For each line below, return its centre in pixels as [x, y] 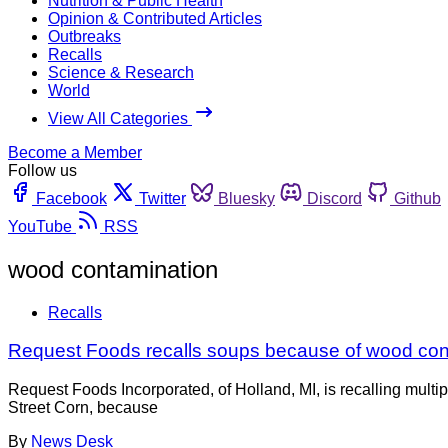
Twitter [162, 198]
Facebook [71, 198]
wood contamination [113, 269]
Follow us [42, 170]
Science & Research [121, 72]
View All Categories [120, 118]
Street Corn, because [83, 408]
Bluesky [246, 198]
